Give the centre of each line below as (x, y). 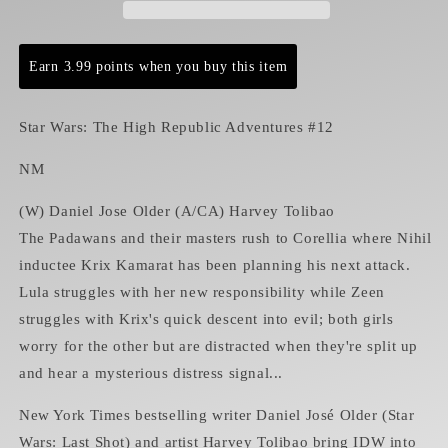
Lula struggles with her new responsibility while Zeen (202, 292)
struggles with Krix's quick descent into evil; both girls (206, 319)
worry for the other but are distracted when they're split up (219, 346)
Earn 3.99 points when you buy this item (158, 67)
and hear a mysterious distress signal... (151, 373)
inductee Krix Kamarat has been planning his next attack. (215, 265)
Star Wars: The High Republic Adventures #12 (176, 127)
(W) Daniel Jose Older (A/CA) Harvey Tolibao (177, 211)
